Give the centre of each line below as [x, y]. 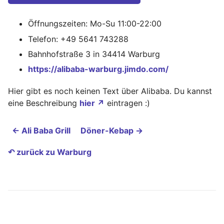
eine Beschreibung [44, 103]
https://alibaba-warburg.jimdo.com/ [98, 69]
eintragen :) [127, 103]
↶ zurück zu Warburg [50, 152]
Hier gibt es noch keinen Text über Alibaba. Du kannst [110, 91]
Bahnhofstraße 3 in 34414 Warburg [94, 54]
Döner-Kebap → [112, 130]
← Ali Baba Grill [41, 130]
